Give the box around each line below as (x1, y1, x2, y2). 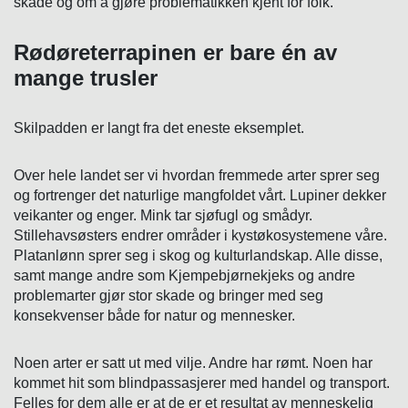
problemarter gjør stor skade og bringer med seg (14, 288, 323, 304)
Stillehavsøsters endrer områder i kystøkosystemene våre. (14, 228, 387, 244)
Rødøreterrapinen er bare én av (14, 40, 337, 66)
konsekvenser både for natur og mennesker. (14, 308, 295, 324)
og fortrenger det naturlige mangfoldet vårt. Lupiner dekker (14, 188, 386, 204)
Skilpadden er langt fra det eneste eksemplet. (14, 120, 304, 137)
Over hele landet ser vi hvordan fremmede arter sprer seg (14, 168, 380, 184)
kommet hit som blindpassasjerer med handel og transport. (14, 375, 390, 392)
